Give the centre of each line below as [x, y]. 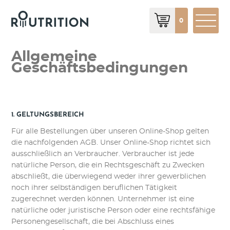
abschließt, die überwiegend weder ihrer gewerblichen [109, 177]
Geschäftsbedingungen [100, 68]
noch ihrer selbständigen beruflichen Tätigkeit [94, 188]
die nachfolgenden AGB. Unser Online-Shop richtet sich [111, 143]
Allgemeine [54, 57]
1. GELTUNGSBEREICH [48, 115]
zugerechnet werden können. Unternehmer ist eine [103, 199]
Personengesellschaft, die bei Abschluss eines [93, 222]
